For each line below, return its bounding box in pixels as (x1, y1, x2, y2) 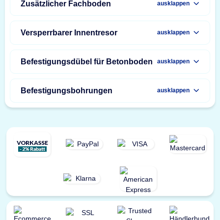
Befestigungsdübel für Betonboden (21, 57, 153, 66)
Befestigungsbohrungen (21, 86, 112, 95)
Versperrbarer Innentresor (21, 28, 117, 37)
